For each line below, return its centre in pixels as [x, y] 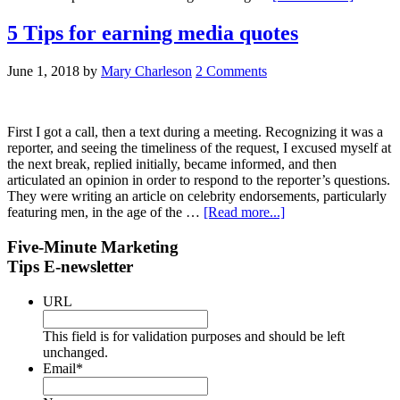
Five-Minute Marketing [93, 246]
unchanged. [75, 352]
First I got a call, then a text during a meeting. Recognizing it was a [195, 132]
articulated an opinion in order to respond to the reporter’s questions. [199, 180]
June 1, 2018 [43, 71]
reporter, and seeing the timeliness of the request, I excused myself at [199, 148]
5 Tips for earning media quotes [153, 33]
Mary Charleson [146, 71]
